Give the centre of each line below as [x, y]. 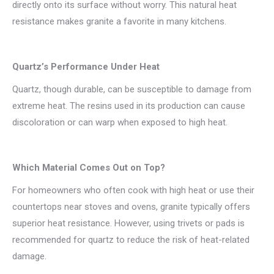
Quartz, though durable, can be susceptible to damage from [132, 89]
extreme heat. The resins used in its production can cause [129, 106]
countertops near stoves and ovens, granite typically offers [131, 207]
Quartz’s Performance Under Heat [86, 67]
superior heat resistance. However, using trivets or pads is [128, 223]
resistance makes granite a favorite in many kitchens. [119, 21]
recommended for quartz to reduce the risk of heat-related [131, 240]
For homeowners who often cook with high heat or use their [133, 190]
